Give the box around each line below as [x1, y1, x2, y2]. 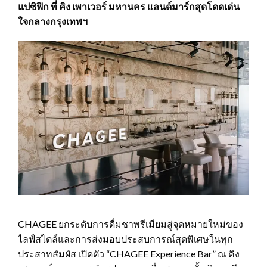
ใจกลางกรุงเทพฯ [18, 15, 88, 27]
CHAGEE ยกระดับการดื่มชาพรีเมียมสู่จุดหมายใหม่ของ [18, 218, 243, 230]
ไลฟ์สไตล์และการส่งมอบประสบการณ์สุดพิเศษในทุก [18, 233, 233, 245]
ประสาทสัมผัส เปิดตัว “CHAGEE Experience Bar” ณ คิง [18, 248, 240, 260]
